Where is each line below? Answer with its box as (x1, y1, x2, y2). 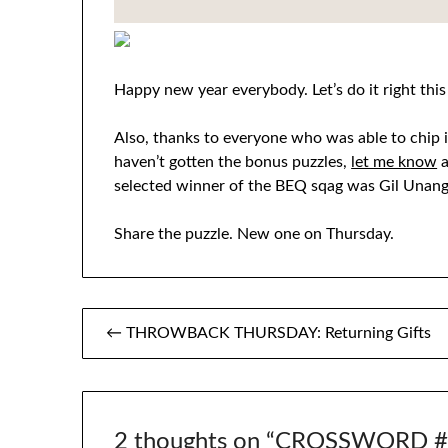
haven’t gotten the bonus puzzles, (114, 154, 352, 171)
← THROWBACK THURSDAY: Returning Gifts (106, 325, 432, 342)
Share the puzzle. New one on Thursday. (114, 226, 395, 243)
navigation (81, 353, 190, 378)
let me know (351, 154, 438, 171)
